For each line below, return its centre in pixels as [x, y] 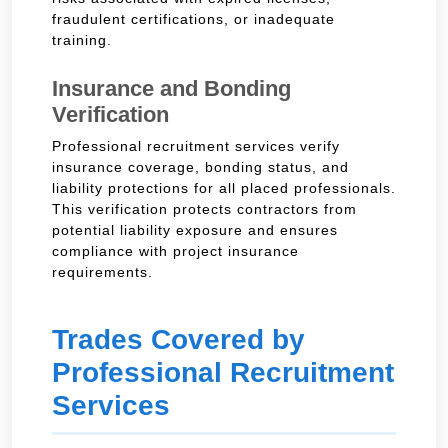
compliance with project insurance [175, 250]
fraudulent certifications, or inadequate [193, 18]
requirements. [102, 271]
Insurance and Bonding [171, 88]
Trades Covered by [178, 339]
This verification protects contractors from [204, 208]
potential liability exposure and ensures [195, 229]
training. [82, 39]
